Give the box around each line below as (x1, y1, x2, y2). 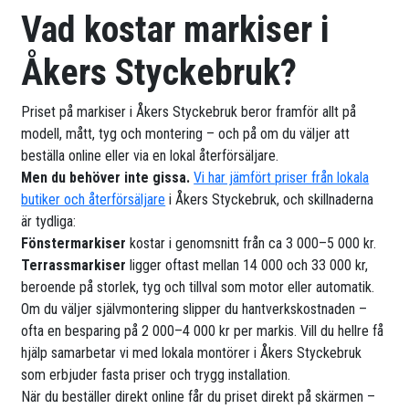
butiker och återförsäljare (21, 191, 166, 209)
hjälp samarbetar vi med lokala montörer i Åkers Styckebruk (21, 344, 362, 362)
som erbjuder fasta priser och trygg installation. (21, 366, 291, 384)
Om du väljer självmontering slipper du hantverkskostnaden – (21, 300, 368, 319)
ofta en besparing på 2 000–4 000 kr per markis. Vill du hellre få (21, 322, 384, 341)
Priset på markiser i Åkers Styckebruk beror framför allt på (21, 103, 357, 121)
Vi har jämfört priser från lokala (194, 169, 370, 187)
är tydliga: (21, 213, 77, 231)
